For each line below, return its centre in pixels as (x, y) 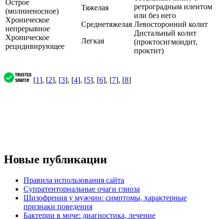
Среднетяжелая (107, 24)
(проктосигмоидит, (166, 42)
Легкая (93, 41)
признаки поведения (58, 206)
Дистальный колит (165, 33)
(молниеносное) (32, 11)
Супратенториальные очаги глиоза (82, 189)
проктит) (149, 51)
